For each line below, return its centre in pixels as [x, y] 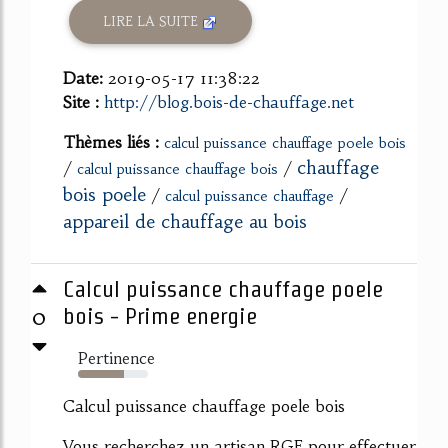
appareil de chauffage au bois [185, 222]
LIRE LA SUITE [153, 21]
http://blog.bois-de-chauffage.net [229, 102]
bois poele [104, 195]
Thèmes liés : [113, 142]
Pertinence [116, 358]
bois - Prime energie [160, 316]
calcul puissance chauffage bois [177, 169]
